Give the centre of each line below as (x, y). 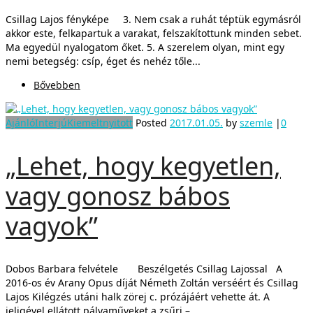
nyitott (118, 122)
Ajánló (20, 122)
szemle (256, 122)
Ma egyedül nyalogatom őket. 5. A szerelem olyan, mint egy (145, 47)
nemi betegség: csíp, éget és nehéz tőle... (103, 61)
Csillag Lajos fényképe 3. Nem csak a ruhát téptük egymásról (153, 19)
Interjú (51, 122)
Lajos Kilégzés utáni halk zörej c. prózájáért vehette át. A (138, 296)
